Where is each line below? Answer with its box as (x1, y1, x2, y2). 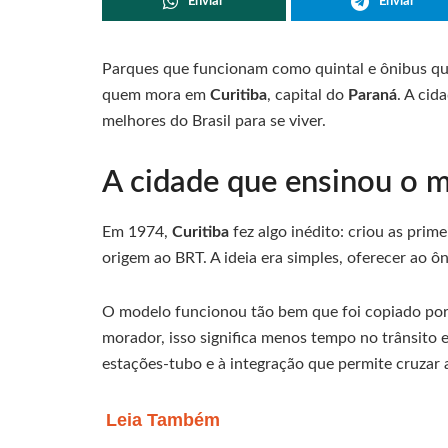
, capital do (267, 86, 348, 103)
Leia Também (106, 410, 220, 431)
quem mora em (102, 86, 210, 103)
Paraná (348, 86, 397, 103)
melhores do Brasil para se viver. (102, 112, 326, 129)
